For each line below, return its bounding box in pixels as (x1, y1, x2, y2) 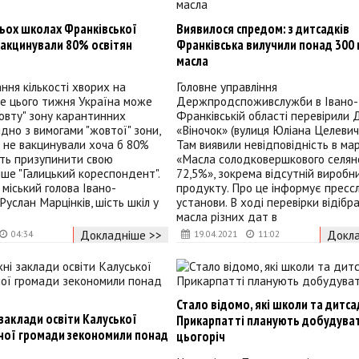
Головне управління (175, 79, 277, 95)
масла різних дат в (175, 208, 277, 225)
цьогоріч (175, 327, 225, 345)
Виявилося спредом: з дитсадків (175, 19, 349, 38)
